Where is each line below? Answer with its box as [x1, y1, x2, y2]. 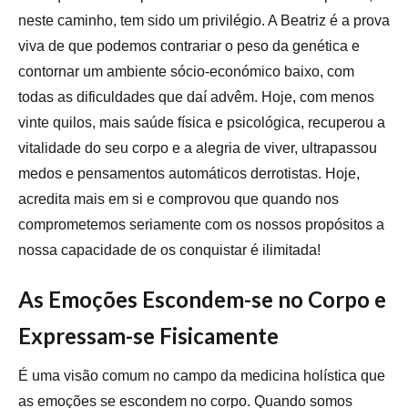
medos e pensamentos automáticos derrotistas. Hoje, [18, 166, 360, 182]
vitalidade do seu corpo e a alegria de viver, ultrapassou [18, 140, 377, 157]
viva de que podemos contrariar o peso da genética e [18, 38, 360, 55]
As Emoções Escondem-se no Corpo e [18, 286, 386, 313]
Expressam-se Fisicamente [18, 322, 279, 350]
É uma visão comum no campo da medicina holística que [18, 368, 385, 384]
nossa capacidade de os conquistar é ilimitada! [18, 242, 321, 259]
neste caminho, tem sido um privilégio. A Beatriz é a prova [18, 13, 390, 29]
